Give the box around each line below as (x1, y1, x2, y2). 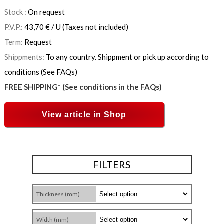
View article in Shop (42, 110, 127, 119)
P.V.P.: (4, 22, 24, 32)
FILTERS (93, 158, 131, 171)
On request (27, 7, 65, 17)
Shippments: (4, 52, 46, 62)
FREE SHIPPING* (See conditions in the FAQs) (4, 82, 162, 92)
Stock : (4, 7, 28, 17)
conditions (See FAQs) (4, 67, 77, 77)
